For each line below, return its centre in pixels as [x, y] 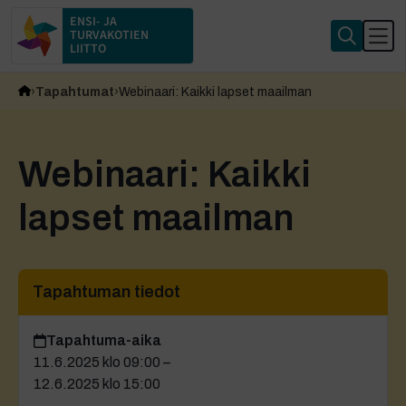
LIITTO [88, 49]
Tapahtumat [75, 92]
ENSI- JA [93, 22]
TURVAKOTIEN [109, 35]
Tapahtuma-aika [104, 341]
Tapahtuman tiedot [106, 292]
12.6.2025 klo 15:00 [97, 384]
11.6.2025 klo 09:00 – [102, 362]
